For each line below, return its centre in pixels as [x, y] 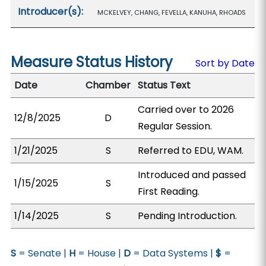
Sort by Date [225, 63]
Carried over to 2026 [186, 110]
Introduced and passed [192, 175]
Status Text [164, 85]
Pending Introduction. [188, 216]
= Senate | [43, 253]
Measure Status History [92, 62]
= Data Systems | [173, 253]
